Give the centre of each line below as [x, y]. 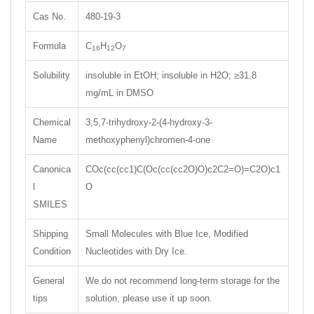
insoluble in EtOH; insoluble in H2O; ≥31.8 [171, 75]
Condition [52, 251]
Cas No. [49, 16]
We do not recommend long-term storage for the [183, 280]
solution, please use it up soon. [149, 298]
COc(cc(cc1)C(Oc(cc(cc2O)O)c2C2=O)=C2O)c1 [183, 169]
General [49, 280]
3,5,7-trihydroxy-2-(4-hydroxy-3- [149, 122]
